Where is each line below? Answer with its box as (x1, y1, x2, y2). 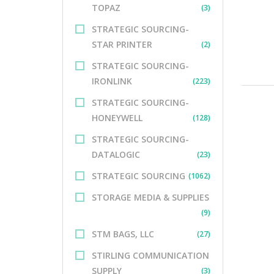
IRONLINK (92, 75, 132, 87)
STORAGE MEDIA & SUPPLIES (92, 191, 209, 203)
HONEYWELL (92, 112, 143, 124)
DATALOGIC (92, 149, 140, 160)
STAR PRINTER (92, 39, 152, 50)
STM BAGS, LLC (92, 228, 154, 240)
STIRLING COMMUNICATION (92, 250, 209, 261)
